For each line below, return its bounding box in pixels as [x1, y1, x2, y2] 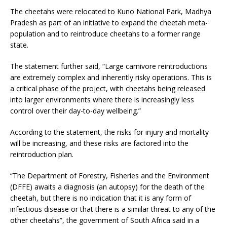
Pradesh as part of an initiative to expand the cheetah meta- [10, 17, 208, 27]
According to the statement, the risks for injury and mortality [10, 127, 209, 137]
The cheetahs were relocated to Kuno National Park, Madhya [10, 6, 211, 16]
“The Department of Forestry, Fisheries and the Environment [10, 170, 209, 180]
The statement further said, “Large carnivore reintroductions [10, 61, 208, 71]
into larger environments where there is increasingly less [10, 94, 194, 104]
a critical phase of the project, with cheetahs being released [10, 83, 205, 93]
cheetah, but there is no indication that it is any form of [10, 193, 191, 203]
